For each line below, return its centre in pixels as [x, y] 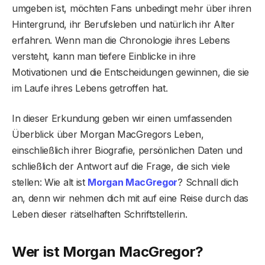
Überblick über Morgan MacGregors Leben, [108, 134]
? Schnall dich [208, 182]
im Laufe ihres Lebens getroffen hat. [90, 88]
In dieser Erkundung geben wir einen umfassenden [122, 118]
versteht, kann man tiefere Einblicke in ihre [104, 56]
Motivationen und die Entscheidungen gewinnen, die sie [131, 72]
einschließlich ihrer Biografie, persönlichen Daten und [127, 150]
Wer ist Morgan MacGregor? [108, 252]
